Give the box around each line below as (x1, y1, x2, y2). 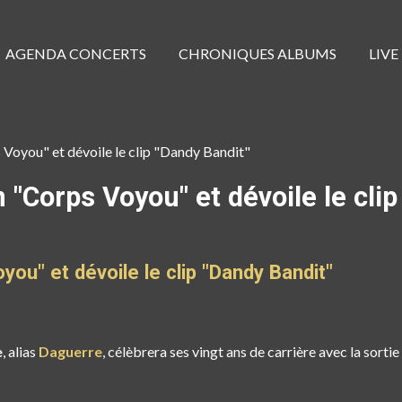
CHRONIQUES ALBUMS (179, 44, 337, 62)
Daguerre (39, 343, 102, 361)
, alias (3, 343, 39, 361)
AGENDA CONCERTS (5, 44, 147, 62)
